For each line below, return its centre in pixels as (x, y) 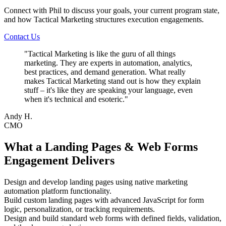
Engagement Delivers (59, 160)
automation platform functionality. (58, 191)
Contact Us (22, 36)
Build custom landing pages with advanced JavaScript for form (104, 200)
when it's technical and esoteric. (74, 99)
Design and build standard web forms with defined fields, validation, (113, 218)
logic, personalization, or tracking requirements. (79, 209)
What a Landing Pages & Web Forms (101, 147)
